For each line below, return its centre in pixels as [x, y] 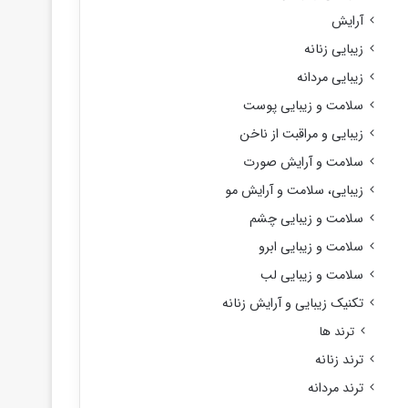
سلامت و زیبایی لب [311, 275]
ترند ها [337, 332]
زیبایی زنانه [333, 49]
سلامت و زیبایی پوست [303, 106]
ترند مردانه [335, 388]
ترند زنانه [339, 360]
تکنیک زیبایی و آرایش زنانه [292, 303]
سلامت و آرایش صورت [303, 162]
